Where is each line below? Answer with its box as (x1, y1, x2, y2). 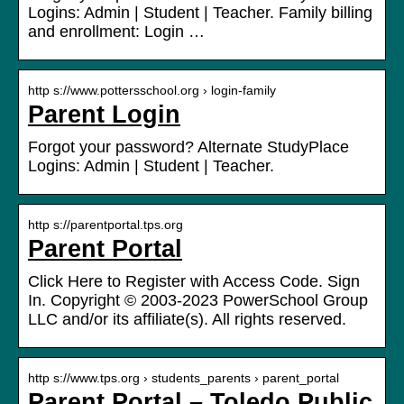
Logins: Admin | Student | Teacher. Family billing (28, 4, 372, 23)
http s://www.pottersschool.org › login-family (28, 83, 276, 98)
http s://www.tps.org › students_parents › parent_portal (28, 371, 339, 386)
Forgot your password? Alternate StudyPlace (28, 138, 349, 157)
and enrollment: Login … (28, 23, 205, 41)
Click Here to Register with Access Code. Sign (28, 272, 360, 291)
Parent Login (28, 101, 180, 129)
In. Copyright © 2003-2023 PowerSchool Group (28, 291, 368, 310)
